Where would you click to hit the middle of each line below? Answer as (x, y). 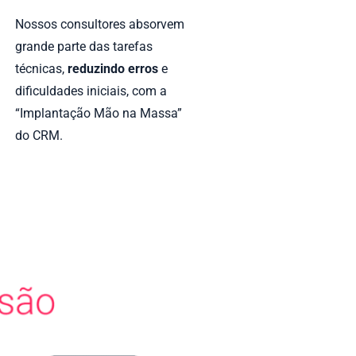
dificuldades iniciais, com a (91, 91)
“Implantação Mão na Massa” (99, 114)
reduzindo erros (113, 69)
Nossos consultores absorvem (100, 25)
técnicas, (41, 69)
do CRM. (39, 136)
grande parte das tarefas (84, 47)
